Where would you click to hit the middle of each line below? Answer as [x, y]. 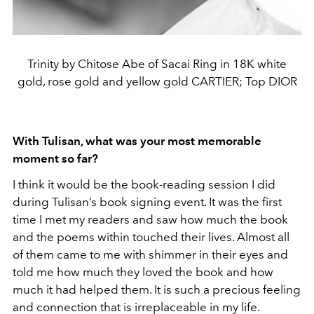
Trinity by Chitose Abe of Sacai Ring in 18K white [157, 64]
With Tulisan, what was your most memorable [137, 141]
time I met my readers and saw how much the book [150, 220]
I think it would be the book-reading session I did [144, 185]
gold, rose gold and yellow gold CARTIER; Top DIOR [157, 82]
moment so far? [55, 159]
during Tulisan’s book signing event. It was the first [147, 202]
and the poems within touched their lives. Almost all [151, 237]
